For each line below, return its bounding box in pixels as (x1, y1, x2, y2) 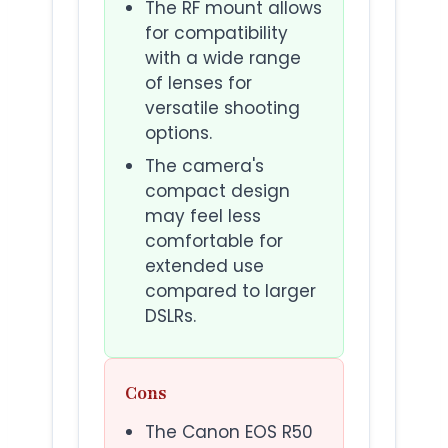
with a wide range (145, 46, 301, 71)
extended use (145, 254, 264, 279)
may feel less (145, 204, 261, 229)
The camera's (145, 154, 264, 179)
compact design (145, 179, 290, 204)
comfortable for (145, 229, 283, 254)
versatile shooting (145, 96, 300, 121)
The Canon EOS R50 (145, 420, 313, 445)
